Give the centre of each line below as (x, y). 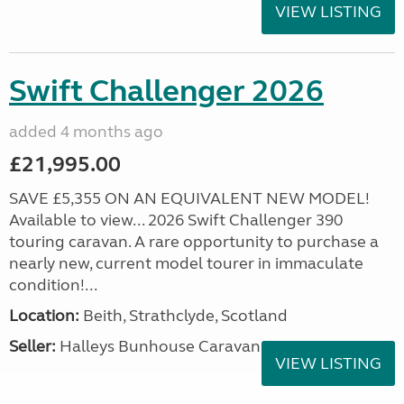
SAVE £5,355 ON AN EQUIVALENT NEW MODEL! (189, 198)
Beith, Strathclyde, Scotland (184, 316)
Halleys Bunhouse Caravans (162, 346)
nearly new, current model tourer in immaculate (186, 263)
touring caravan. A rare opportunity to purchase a (194, 242)
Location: (44, 316)
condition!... (53, 285)
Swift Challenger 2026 (166, 91)
